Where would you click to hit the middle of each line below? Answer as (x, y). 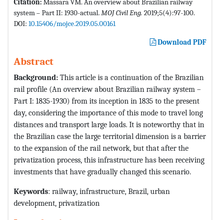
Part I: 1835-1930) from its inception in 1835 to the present (107, 101)
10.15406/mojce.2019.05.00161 (72, 23)
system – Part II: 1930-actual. (57, 13)
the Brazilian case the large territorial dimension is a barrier (110, 136)
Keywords (31, 191)
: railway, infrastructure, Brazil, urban (109, 191)
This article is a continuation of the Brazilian (131, 77)
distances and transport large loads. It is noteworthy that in (109, 124)
